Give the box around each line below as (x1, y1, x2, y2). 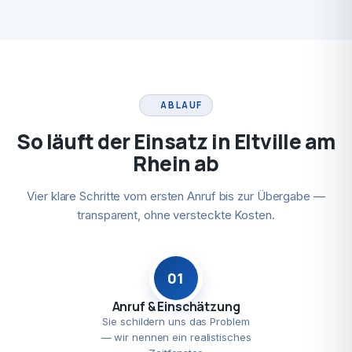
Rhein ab (133, 149, 219, 178)
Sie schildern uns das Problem (102, 315, 250, 328)
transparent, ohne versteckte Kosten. (77, 207, 275, 222)
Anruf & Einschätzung (112, 298, 240, 315)
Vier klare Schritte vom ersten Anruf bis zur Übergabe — (27, 189, 325, 203)
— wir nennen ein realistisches (101, 331, 251, 343)
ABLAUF (160, 99, 203, 111)
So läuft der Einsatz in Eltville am (16, 127, 335, 156)
